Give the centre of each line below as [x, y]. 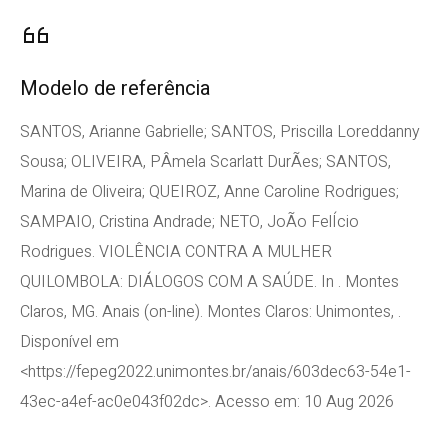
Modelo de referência [115, 88]
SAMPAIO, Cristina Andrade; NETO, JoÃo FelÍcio [189, 222]
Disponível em [69, 342]
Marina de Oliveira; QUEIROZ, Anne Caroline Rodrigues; [209, 192]
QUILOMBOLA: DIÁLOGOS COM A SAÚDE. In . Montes [209, 282]
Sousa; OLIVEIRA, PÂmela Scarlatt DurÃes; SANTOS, [205, 162]
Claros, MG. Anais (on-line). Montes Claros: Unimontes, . [210, 312]
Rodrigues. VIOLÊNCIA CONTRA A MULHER [176, 252]
